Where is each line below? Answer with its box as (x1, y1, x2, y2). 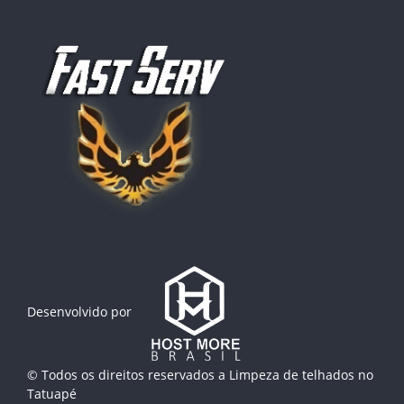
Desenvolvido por (27, 303, 132, 320)
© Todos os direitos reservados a (27, 366, 229, 384)
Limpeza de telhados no (229, 366, 373, 384)
